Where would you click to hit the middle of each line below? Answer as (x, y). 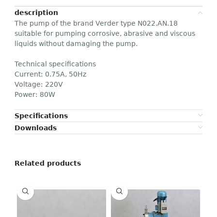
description (36, 12)
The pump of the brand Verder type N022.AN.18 (96, 23)
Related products (48, 163)
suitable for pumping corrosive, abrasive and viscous (105, 33)
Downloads (36, 128)
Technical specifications (55, 64)
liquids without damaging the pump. (76, 43)
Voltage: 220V (39, 84)
